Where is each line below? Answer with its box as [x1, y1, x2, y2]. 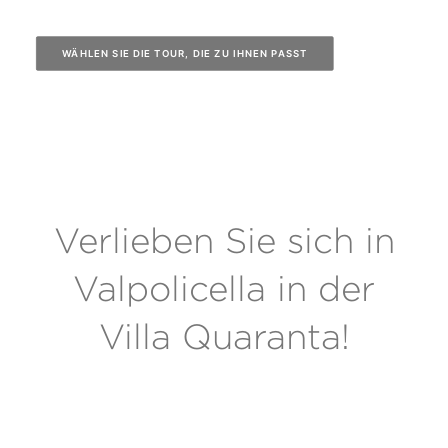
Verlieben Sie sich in [53, 222, 395, 260]
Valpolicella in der [73, 270, 375, 308]
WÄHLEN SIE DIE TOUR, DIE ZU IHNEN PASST [61, 47, 308, 60]
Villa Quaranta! [98, 318, 350, 356]
